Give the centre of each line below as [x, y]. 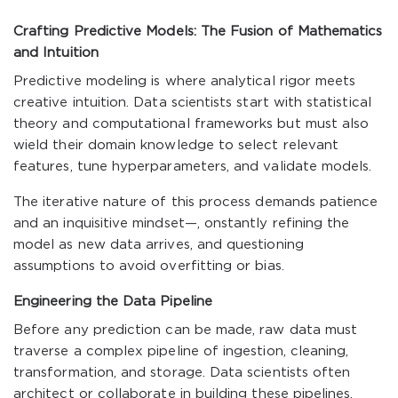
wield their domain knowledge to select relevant [176, 145]
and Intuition [56, 53]
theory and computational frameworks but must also [191, 124]
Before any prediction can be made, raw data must [186, 330]
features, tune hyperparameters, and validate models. [193, 167]
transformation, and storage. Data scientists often [182, 373]
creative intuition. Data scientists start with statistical [192, 103]
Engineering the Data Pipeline [113, 302]
